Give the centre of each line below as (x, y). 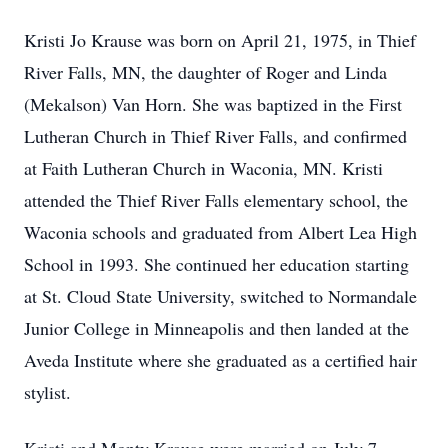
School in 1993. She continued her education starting (216, 264)
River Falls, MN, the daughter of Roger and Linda (205, 72)
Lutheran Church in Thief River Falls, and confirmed (215, 136)
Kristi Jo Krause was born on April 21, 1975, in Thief (220, 40)
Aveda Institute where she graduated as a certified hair (220, 360)
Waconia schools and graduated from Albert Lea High (220, 232)
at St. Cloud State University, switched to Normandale (220, 296)
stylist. (47, 392)
